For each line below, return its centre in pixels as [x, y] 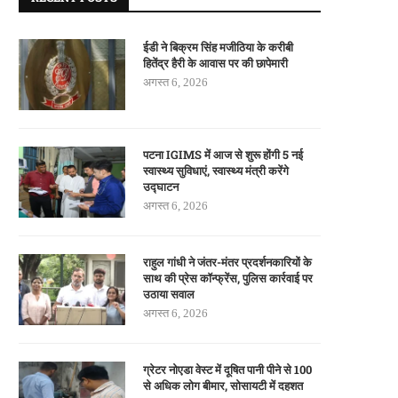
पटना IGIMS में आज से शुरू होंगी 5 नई [223, 155]
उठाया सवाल [169, 295]
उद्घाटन [161, 187]
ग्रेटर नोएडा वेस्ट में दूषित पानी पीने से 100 [227, 370]
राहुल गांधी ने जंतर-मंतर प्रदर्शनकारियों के [227, 263]
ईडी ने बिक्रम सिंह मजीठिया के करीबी [218, 48]
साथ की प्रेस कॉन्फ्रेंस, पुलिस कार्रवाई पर [228, 279]
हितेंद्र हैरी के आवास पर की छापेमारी [215, 64]
